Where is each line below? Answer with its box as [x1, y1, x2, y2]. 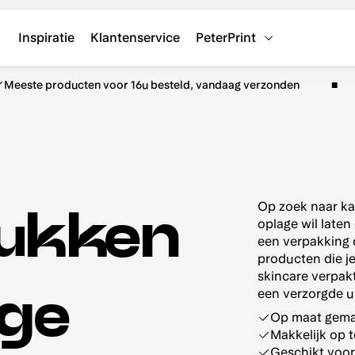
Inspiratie [18, 30, 74, 45]
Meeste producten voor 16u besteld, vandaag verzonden [4, 78, 300, 91]
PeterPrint [196, 30, 256, 45]
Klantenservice [90, 30, 180, 45]
